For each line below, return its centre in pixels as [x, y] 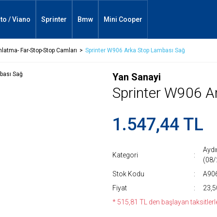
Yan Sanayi [137, 77]
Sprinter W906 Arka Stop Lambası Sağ [135, 50]
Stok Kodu [128, 174]
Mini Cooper [123, 19]
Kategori [125, 155]
